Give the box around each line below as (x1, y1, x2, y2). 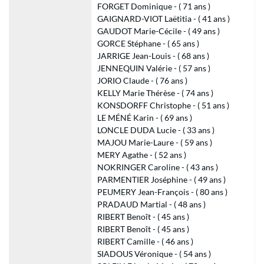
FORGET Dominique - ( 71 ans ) (97, 1, 210, 11)
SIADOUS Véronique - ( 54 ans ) (97, 249, 211, 259)
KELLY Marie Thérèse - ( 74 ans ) (97, 88, 213, 98)
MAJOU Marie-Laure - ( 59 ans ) (97, 137, 212, 147)
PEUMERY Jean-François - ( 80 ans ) (97, 187, 227, 197)
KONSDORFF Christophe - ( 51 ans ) (97, 100, 229, 110)
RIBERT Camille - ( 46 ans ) (97, 236, 193, 246)
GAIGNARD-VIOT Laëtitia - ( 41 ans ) (97, 14, 230, 24)
